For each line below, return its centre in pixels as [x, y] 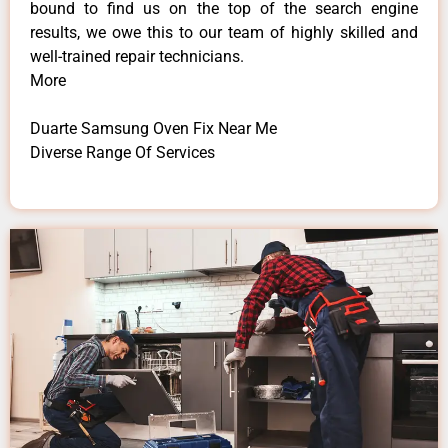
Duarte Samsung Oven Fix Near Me [153, 128]
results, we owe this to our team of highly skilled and [224, 32]
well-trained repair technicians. [137, 56]
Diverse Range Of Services [122, 152]
